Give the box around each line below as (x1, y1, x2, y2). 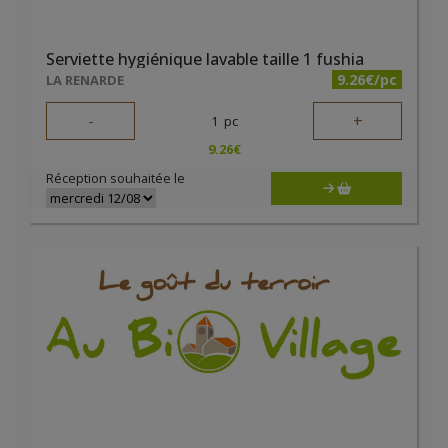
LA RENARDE (46, 71, 124, 89)
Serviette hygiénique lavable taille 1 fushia (46, 48, 364, 70)
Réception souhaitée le (46, 169, 185, 187)
